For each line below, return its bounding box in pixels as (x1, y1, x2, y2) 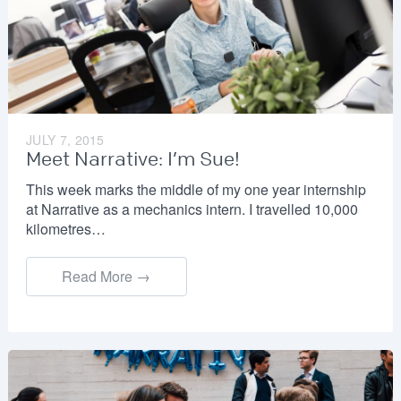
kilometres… (25, 218, 106, 240)
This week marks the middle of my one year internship (25, 179, 366, 200)
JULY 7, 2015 (25, 131, 105, 149)
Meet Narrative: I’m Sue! (25, 147, 240, 173)
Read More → (62, 266, 151, 287)
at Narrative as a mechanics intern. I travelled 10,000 (25, 199, 358, 220)
